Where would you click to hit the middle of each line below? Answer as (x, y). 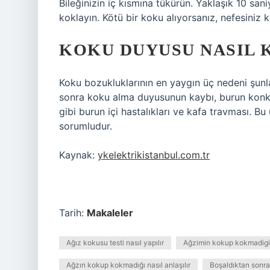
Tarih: (73, 213)
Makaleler (110, 213)
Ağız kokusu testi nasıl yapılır (115, 243)
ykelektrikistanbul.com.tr (154, 155)
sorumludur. (86, 126)
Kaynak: (78, 155)
